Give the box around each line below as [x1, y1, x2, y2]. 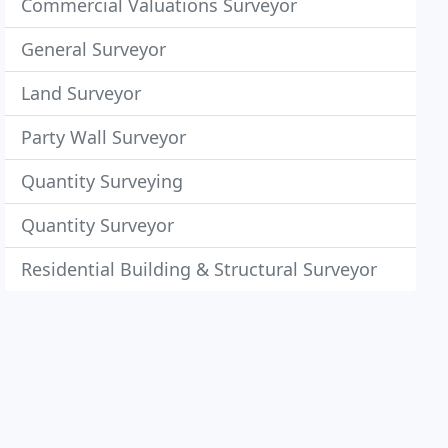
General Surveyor [21, 37, 167, 61]
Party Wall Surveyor [21, 125, 187, 149]
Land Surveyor [21, 81, 142, 105]
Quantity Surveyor [21, 213, 175, 237]
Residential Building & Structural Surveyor [21, 257, 378, 281]
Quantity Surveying [21, 169, 184, 193]
